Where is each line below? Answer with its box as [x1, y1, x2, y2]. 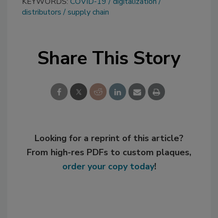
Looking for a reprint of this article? [35, 132, 183, 145]
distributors [22, 7, 61, 18]
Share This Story [37, 46, 181, 71]
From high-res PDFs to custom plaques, [27, 146, 191, 159]
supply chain [68, 7, 109, 18]
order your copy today [62, 161, 154, 173]
